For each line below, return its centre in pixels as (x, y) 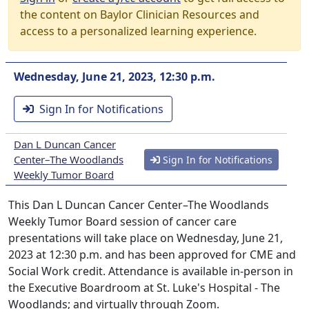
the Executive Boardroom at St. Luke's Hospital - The (144, 288)
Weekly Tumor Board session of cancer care (122, 221)
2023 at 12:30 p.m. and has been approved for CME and (152, 255)
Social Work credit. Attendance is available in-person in (151, 271)
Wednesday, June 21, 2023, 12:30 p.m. (114, 77)
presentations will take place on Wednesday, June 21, (146, 238)
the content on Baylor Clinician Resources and (140, 14)
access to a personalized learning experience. (138, 31)
